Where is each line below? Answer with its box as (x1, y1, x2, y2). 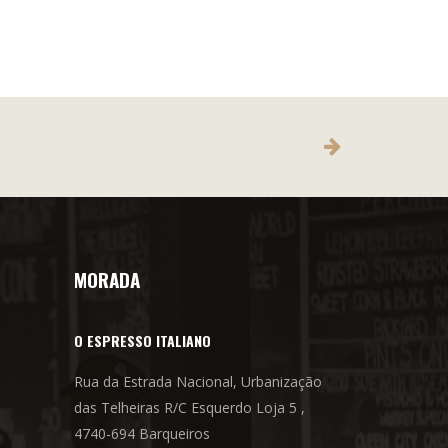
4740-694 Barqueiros (73, 423, 210, 443)
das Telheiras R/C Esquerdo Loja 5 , (73, 397, 305, 417)
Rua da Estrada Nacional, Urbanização (73, 371, 322, 391)
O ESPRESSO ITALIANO (73, 329, 211, 351)
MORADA (73, 264, 140, 293)
